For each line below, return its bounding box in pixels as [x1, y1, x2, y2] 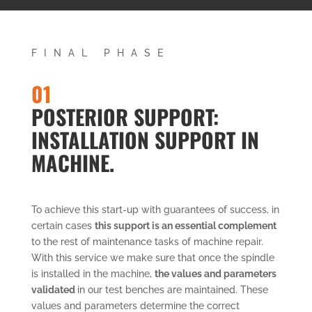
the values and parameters [154, 267, 276, 279]
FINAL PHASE [31, 47, 170, 58]
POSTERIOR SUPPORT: [31, 100, 219, 132]
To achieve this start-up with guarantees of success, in [31, 203, 279, 215]
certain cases [31, 219, 95, 231]
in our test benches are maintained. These [77, 283, 268, 295]
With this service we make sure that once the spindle [31, 251, 274, 263]
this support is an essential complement [94, 219, 276, 231]
